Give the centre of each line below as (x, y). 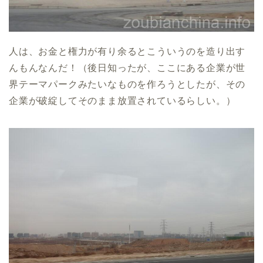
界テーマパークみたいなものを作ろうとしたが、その (127, 85)
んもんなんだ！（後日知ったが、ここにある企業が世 (127, 68)
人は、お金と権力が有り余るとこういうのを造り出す (127, 52)
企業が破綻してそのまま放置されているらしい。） (122, 101)
